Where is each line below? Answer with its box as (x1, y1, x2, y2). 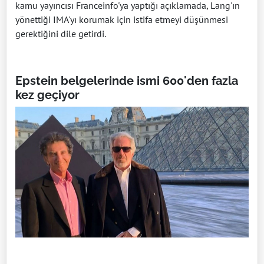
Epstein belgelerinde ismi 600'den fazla (15, 73, 238, 88)
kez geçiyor (15, 87, 80, 102)
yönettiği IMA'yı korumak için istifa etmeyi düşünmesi (15, 13, 228, 25)
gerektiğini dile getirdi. (15, 27, 106, 39)
